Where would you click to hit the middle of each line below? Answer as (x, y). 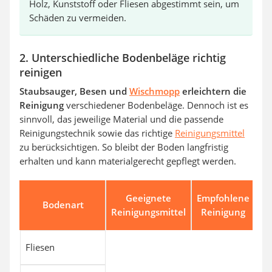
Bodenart (63, 204)
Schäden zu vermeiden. (78, 17)
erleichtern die (213, 91)
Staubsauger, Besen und (74, 91)
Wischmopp (155, 91)
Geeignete (148, 198)
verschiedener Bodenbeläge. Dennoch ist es (156, 105)
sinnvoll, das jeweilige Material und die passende (121, 119)
